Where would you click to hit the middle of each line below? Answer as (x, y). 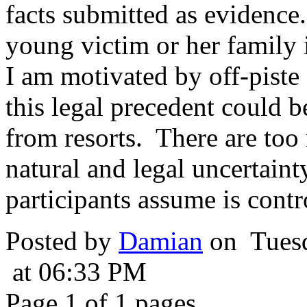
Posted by (62, 241)
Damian (161, 241)
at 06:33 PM (76, 272)
